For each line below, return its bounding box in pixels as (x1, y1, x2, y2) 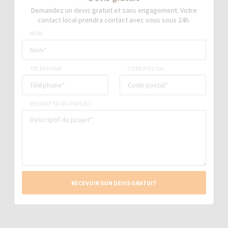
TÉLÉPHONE (30, 65, 63, 72)
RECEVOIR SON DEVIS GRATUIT (71, 179, 157, 187)
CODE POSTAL (127, 65, 165, 72)
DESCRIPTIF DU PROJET (30, 100, 92, 107)
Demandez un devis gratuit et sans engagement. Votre (31, 6, 197, 15)
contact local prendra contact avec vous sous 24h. (37, 15, 190, 24)
